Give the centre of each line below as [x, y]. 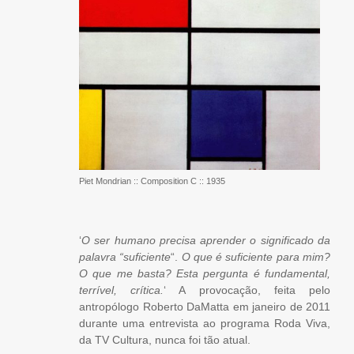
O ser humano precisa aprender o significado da [206, 241]
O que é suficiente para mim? [256, 257]
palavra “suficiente [125, 257]
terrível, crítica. [122, 290]
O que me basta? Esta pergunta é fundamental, [205, 274]
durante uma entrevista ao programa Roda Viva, [205, 324]
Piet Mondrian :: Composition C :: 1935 [152, 181]
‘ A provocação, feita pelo [247, 290]
